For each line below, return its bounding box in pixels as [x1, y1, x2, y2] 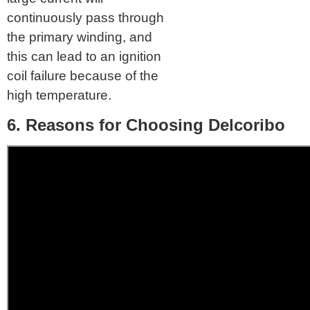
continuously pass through [7, 10, 164, 25]
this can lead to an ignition [7, 48, 161, 64]
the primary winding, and [7, 29, 152, 44]
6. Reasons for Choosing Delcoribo [7, 115, 285, 134]
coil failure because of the [7, 68, 158, 83]
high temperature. [7, 87, 111, 102]
